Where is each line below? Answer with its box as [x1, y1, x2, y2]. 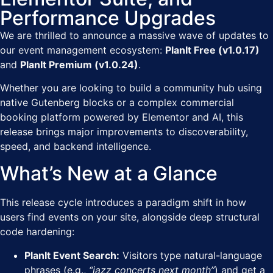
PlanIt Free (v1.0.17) [165, 43, 260, 56]
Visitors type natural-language [119, 249, 262, 261]
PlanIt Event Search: [24, 249, 119, 261]
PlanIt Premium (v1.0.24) [20, 58, 138, 71]
